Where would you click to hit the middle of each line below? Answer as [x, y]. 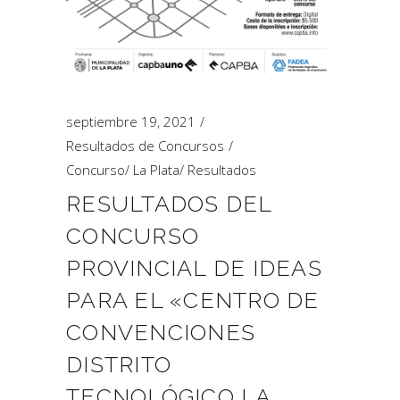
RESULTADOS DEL [169, 204]
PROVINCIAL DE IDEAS [194, 268]
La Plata [156, 170]
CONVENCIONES [161, 332]
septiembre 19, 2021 [131, 121]
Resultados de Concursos [145, 146]
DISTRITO [119, 364]
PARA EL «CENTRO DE [193, 300]
